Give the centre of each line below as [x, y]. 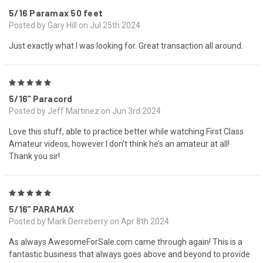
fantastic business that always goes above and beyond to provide [129, 254]
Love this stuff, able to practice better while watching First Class [126, 132]
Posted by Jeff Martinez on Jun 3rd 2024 [85, 111]
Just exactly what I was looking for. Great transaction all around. [126, 46]
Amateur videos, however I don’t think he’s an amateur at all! [119, 144]
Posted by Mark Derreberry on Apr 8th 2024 [89, 222]
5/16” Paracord [41, 99]
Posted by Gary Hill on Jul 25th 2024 [75, 26]
